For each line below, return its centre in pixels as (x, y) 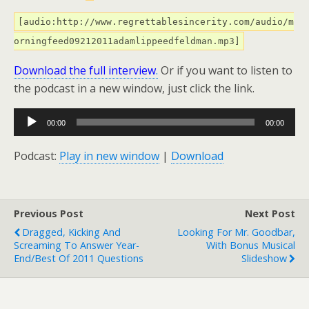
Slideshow (264, 258)
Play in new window (109, 156)
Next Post (270, 213)
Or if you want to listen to (225, 70)
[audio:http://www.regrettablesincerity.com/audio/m (156, 22)
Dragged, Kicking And (71, 232)
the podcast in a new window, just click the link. (134, 88)
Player (29, 134)
